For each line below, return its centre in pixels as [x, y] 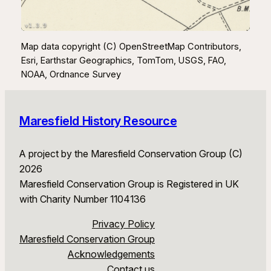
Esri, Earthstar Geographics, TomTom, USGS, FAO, [123, 60]
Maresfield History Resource [98, 121]
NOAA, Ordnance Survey [71, 74]
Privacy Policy [123, 224]
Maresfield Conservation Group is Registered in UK [129, 184]
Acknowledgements [111, 254]
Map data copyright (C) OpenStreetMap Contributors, [131, 46]
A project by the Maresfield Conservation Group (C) [131, 153]
